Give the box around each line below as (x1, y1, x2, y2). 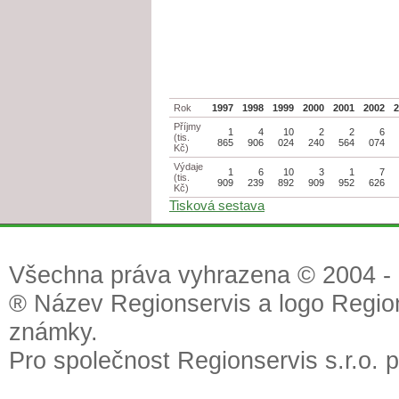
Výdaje (173, 161, 203, 173)
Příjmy (173, 121, 201, 133)
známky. (9, 318, 98, 346)
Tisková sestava (169, 198, 265, 214)
